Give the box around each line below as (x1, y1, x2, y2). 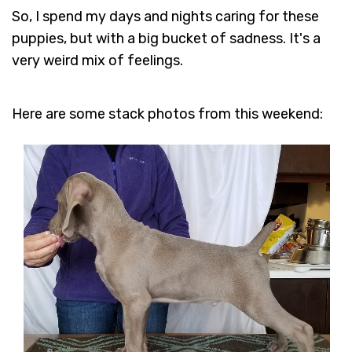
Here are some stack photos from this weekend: (12, 105, 323, 123)
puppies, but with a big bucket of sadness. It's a (12, 30, 321, 48)
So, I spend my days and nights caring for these (12, 8, 319, 26)
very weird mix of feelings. (12, 52, 183, 70)
